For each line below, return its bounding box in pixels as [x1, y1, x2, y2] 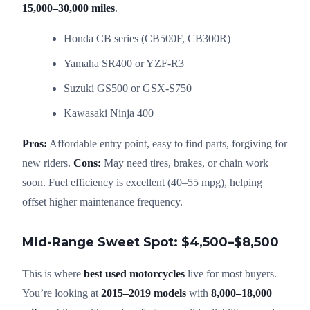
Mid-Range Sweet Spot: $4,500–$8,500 [22, 234, 279, 250]
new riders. [22, 156, 73, 169]
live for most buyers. [185, 267, 277, 280]
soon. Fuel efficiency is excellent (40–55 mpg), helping [22, 176, 262, 188]
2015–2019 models [101, 286, 186, 299]
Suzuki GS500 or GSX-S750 [64, 82, 192, 94]
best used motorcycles [84, 267, 185, 280]
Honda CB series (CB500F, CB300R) [64, 32, 230, 44]
